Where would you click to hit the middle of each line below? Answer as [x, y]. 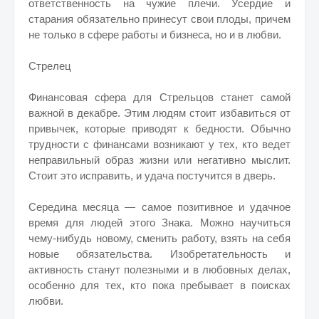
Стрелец [50, 66]
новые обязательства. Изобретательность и [159, 254]
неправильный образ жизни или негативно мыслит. [159, 160]
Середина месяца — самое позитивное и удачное [159, 207]
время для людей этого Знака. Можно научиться [159, 223]
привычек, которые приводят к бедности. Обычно [159, 129]
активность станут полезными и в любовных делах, [159, 270]
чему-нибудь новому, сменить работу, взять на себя [159, 238]
